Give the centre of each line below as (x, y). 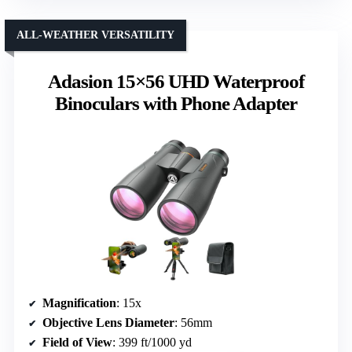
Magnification (79, 302)
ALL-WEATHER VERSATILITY (95, 35)
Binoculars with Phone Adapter (176, 103)
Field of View (77, 342)
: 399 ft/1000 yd (152, 342)
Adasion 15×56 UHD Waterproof (176, 81)
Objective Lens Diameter (108, 322)
